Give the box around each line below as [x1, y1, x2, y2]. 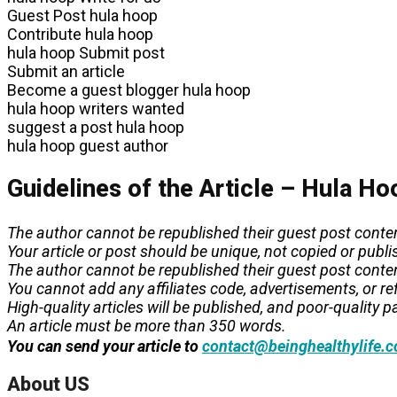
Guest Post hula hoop [7, 5, 158, 25]
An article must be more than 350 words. [7, 315, 286, 335]
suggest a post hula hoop [7, 117, 184, 136]
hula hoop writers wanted [7, 98, 184, 118]
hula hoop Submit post [7, 43, 165, 62]
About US [7, 372, 90, 395]
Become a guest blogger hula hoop [7, 80, 251, 99]
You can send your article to [7, 336, 202, 355]
